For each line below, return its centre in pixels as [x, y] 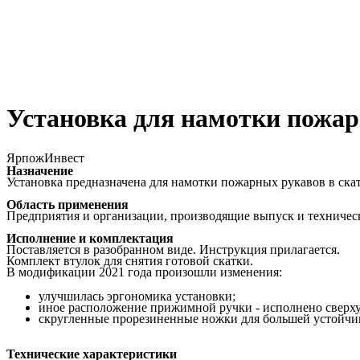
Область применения [67, 204]
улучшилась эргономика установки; [137, 296]
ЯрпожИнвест [45, 157]
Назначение [40, 170]
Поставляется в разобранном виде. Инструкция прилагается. [173, 249]
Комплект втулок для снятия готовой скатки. [130, 260]
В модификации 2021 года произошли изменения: [144, 272]
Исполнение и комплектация [90, 238]
